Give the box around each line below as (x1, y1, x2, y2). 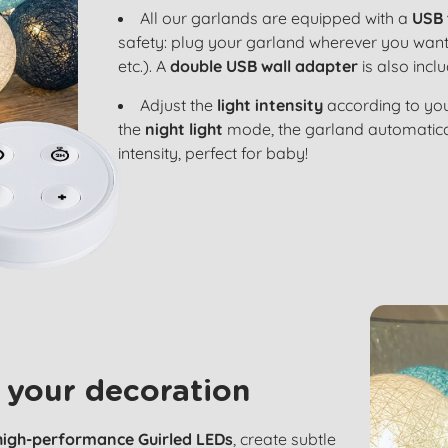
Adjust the (140, 95, 218, 115)
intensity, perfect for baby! (118, 143, 309, 163)
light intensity (217, 95, 324, 115)
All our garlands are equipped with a (140, 8, 413, 28)
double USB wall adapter (170, 56, 359, 76)
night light (145, 119, 224, 139)
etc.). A (118, 56, 171, 76)
